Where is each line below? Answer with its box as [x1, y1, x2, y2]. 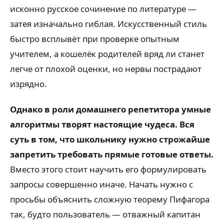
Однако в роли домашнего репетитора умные [10, 103, 211, 115]
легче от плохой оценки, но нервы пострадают [10, 63, 201, 75]
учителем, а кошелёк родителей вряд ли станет [10, 48, 204, 60]
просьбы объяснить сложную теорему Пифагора [10, 193, 209, 205]
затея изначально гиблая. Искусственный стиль [10, 18, 207, 30]
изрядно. [10, 78, 47, 90]
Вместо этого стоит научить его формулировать [10, 163, 206, 175]
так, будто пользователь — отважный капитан [10, 208, 200, 220]
